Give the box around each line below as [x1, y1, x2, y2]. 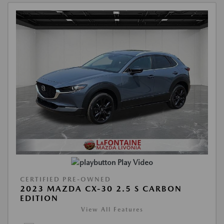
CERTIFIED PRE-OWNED [20, 175, 111, 183]
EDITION [20, 193, 58, 203]
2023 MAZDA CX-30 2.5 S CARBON [20, 184, 182, 194]
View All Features [80, 206, 143, 213]
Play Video [117, 158, 153, 167]
